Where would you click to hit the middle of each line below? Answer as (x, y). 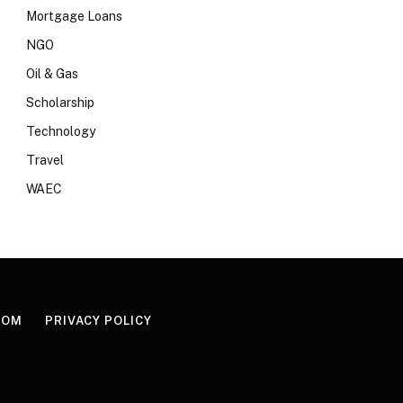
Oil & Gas (52, 74)
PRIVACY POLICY (98, 321)
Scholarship (60, 103)
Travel (45, 160)
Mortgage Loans (74, 16)
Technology (61, 131)
